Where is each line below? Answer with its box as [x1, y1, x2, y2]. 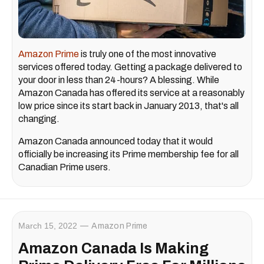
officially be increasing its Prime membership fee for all [18, 148, 239, 159]
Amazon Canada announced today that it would [18, 136, 213, 146]
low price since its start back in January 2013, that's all [18, 100, 239, 111]
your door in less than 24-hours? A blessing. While [18, 74, 219, 85]
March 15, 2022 [18, 220, 77, 230]
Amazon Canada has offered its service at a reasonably [18, 87, 245, 98]
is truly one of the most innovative [79, 48, 216, 59]
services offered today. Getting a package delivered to [18, 61, 242, 72]
